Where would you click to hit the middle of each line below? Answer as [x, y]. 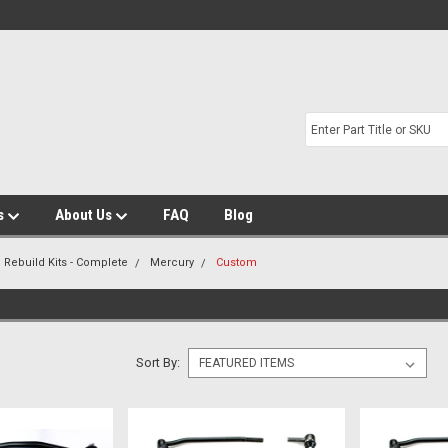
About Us [85, 215]
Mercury [172, 262]
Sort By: [157, 362]
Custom [237, 262]
